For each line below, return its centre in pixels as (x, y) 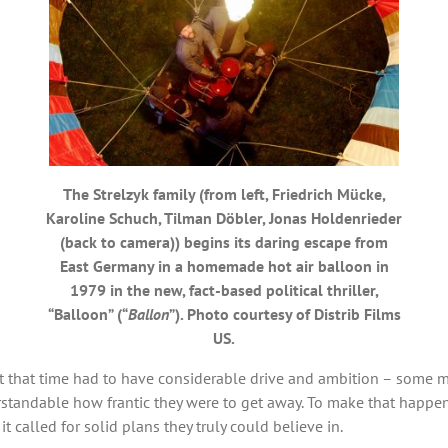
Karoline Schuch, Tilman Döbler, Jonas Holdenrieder (224, 218)
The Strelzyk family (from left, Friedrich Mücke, (224, 194)
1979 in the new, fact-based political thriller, (224, 290)
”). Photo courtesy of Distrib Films (284, 314)
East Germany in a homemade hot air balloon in (224, 266)
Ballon (148, 314)
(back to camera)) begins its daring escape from (224, 242)
